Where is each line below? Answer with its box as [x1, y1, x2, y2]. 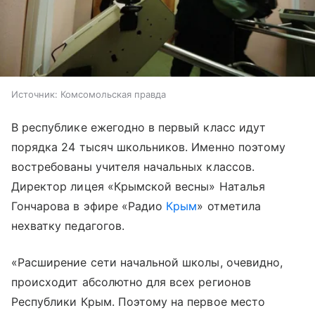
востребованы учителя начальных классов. [11, 159, 255, 174]
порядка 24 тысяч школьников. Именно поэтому [11, 139, 286, 154]
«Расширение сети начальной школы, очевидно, [11, 255, 283, 269]
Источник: [11, 88, 58, 100]
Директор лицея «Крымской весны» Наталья [11, 179, 265, 193]
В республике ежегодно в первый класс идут [11, 120, 266, 134]
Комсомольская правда [60, 88, 166, 100]
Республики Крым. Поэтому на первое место [11, 294, 265, 309]
